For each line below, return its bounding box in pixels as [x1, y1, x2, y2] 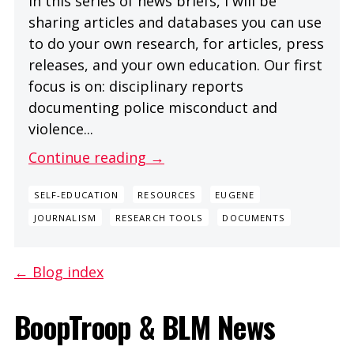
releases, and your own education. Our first [28, 55, 322, 74]
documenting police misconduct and [28, 97, 277, 117]
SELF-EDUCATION [33, 188, 119, 201]
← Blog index [14, 262, 104, 281]
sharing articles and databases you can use [28, 12, 322, 32]
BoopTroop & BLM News [14, 303, 276, 348]
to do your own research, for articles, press [28, 33, 324, 53]
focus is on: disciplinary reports [28, 76, 243, 96]
